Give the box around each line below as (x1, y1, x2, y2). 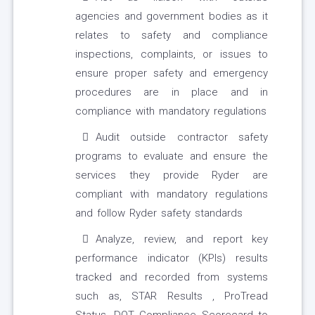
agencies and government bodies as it (75, 10, 268, 23)
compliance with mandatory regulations (75, 105, 266, 118)
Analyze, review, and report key (96, 233, 268, 246)
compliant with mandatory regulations (75, 188, 268, 201)
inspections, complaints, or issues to (75, 48, 268, 61)
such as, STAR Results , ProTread (75, 290, 268, 303)
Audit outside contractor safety (96, 131, 268, 144)
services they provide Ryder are (75, 169, 268, 182)
